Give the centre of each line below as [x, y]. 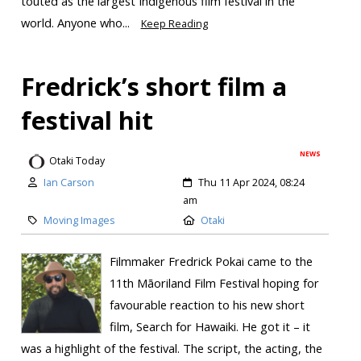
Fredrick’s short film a [154, 87]
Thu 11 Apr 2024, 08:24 [251, 182]
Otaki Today [77, 161]
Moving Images [79, 220]
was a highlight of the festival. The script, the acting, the [171, 348]
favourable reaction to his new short [207, 304]
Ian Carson [68, 182]
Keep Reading [174, 24]
